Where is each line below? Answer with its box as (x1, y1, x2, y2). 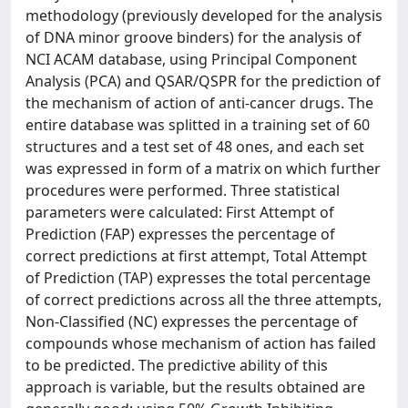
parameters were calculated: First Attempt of (25, 202, 334, 222)
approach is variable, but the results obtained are (25, 377, 365, 397)
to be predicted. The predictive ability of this (25, 355, 328, 375)
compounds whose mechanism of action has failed (25, 333, 376, 353)
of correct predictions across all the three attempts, (25, 290, 382, 310)
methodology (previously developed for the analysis (25, 5, 382, 25)
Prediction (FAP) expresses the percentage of (25, 224, 335, 244)
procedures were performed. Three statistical (25, 180, 340, 200)
